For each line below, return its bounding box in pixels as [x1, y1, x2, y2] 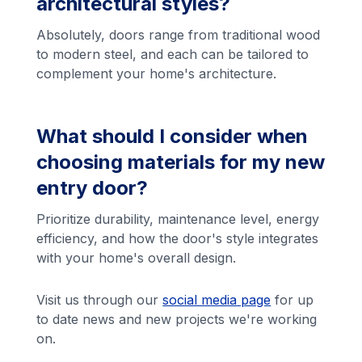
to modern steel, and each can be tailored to [36, 46, 309, 63]
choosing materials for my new [36, 150, 326, 175]
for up [271, 292, 314, 309]
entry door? [36, 176, 149, 200]
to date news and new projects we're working [36, 311, 318, 328]
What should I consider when [36, 124, 309, 149]
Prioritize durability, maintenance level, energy [36, 211, 320, 228]
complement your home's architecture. [36, 65, 277, 82]
